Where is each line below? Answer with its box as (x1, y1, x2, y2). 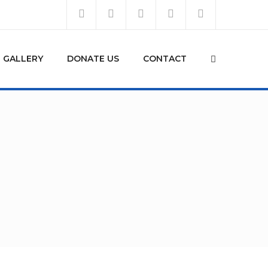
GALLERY (3, 53, 43, 64)
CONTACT (143, 53, 187, 64)
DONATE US (67, 53, 119, 64)
